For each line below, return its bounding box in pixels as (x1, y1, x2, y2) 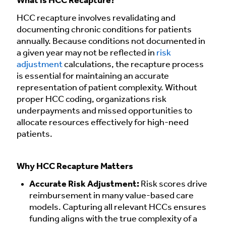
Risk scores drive (139, 180, 207, 190)
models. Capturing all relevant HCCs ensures (29, 203, 206, 213)
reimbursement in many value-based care (29, 191, 194, 201)
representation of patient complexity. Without (17, 83, 197, 93)
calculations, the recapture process (63, 60, 204, 70)
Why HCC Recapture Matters (17, 162, 133, 172)
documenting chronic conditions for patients (17, 25, 192, 35)
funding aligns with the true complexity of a (29, 214, 197, 224)
